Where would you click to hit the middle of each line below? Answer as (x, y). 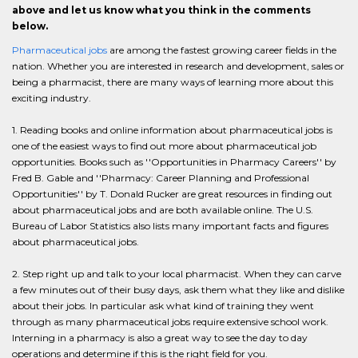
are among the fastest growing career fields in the (222, 50)
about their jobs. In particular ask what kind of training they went (163, 306)
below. (30, 26)
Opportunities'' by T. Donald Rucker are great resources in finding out (172, 194)
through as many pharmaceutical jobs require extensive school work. (170, 322)
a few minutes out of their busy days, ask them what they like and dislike (178, 290)
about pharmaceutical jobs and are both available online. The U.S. (163, 210)
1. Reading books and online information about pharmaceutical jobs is (172, 130)
